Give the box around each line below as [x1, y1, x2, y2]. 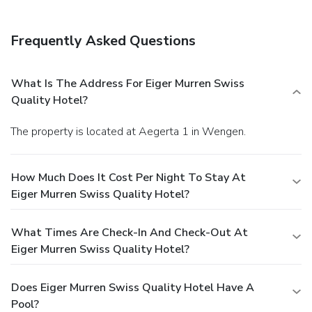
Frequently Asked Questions [10, 31, 196, 50]
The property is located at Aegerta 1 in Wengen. [17, 123, 246, 139]
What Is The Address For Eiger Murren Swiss [11, 75, 244, 91]
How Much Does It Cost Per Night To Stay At [11, 169, 246, 185]
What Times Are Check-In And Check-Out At [11, 224, 248, 240]
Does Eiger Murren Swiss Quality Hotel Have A [11, 279, 254, 295]
